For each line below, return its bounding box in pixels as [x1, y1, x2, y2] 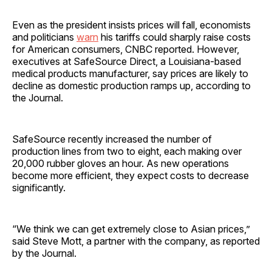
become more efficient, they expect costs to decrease [12, 169, 249, 182]
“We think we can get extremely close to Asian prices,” [12, 222, 250, 235]
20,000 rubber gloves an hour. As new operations [12, 157, 229, 169]
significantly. [12, 181, 66, 194]
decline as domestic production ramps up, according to [12, 79, 251, 92]
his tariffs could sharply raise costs [98, 30, 251, 43]
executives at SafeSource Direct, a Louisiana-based [12, 55, 241, 67]
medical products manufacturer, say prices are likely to [12, 67, 248, 80]
